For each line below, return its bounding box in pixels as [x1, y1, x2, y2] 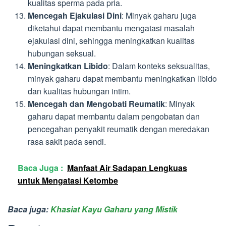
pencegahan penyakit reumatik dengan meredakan [28, 123, 209, 135]
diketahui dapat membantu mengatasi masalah [28, 22, 195, 34]
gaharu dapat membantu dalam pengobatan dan [28, 110, 200, 122]
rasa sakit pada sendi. [28, 135, 106, 147]
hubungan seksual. [28, 47, 96, 59]
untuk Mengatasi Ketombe [18, 175, 118, 187]
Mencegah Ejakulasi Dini [28, 9, 122, 21]
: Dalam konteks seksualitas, [108, 60, 210, 72]
